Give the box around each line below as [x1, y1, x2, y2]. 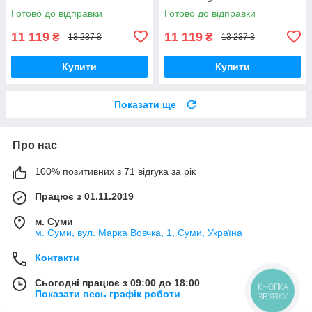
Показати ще [114, 98, 176, 110]
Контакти [35, 251, 79, 263]
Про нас [13, 139, 57, 151]
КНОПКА [258, 281, 288, 292]
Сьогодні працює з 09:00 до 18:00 [35, 276, 200, 288]
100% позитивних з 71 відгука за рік [35, 165, 196, 177]
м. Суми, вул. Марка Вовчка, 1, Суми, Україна [35, 226, 242, 238]
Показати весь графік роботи [35, 288, 180, 299]
